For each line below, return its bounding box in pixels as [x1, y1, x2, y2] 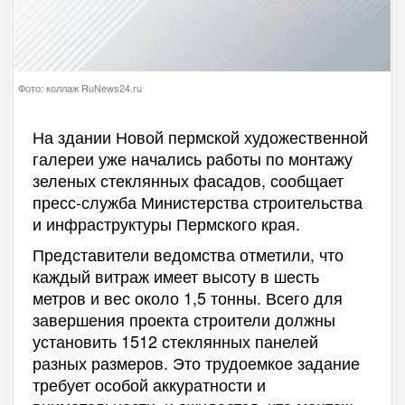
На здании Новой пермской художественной [32, 124, 368, 148]
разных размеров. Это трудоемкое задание [32, 350, 360, 374]
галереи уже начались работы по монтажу [32, 146, 353, 170]
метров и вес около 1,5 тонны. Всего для [32, 285, 343, 309]
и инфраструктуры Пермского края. [32, 211, 300, 235]
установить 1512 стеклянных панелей [32, 328, 318, 353]
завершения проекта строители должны [32, 306, 335, 331]
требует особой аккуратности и [32, 372, 266, 396]
